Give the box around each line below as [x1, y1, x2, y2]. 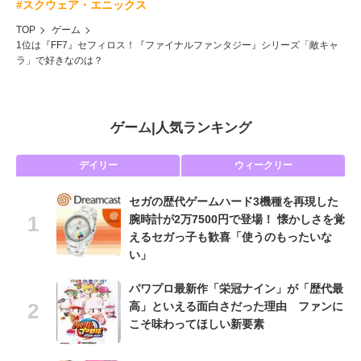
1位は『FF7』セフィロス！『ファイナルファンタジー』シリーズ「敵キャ [16, 39, 338, 52]
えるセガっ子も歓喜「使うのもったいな [129, 230, 332, 244]
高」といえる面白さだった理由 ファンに [129, 300, 343, 313]
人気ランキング [155, 120, 251, 136]
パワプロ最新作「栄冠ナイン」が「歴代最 [129, 282, 343, 296]
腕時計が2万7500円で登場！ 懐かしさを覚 [129, 213, 345, 226]
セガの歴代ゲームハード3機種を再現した [129, 195, 338, 209]
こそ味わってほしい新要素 [129, 317, 264, 331]
